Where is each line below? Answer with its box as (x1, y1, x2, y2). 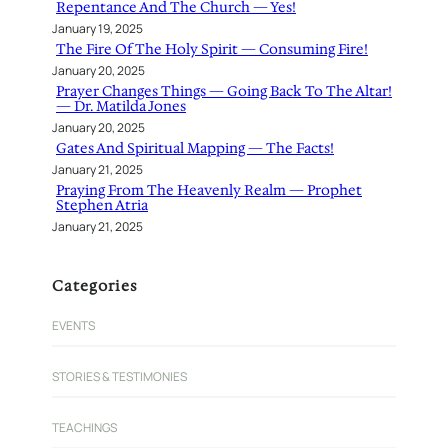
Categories (52, 275, 138, 296)
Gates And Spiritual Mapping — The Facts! (56, 138, 334, 157)
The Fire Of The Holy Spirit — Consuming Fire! (56, 39, 368, 58)
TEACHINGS (52, 418, 117, 436)
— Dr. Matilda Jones (56, 96, 186, 115)
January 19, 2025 (52, 19, 143, 37)
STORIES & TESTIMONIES (52, 367, 187, 385)
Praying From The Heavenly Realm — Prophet (56, 180, 362, 199)
